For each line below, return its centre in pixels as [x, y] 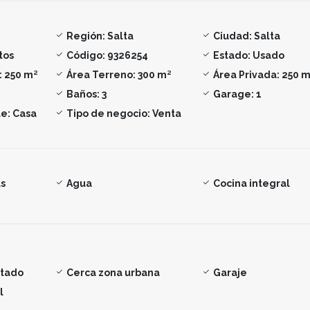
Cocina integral [252, 183]
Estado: [232, 55]
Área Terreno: [101, 74]
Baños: [83, 94]
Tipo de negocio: [108, 113]
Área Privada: [247, 74]
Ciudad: [233, 36]
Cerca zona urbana [113, 272]
